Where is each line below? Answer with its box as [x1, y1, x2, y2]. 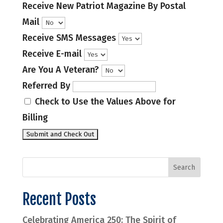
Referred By [22, 80, 70, 91]
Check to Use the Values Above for [32, 96, 176, 107]
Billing [22, 112, 48, 123]
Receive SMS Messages [22, 32, 118, 43]
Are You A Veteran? [22, 64, 102, 75]
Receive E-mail [22, 48, 84, 59]
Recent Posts [22, 190, 96, 209]
